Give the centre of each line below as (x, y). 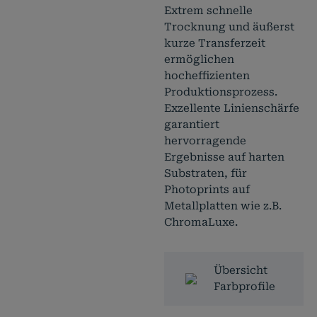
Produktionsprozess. (221, 92)
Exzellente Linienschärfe (232, 108)
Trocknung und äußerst (230, 27)
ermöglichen (200, 59)
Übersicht (241, 270)
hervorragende (206, 141)
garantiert (192, 125)
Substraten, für (206, 173)
